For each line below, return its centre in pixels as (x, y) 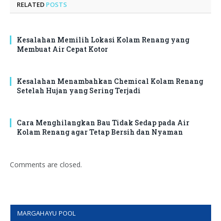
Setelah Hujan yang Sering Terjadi (79, 90)
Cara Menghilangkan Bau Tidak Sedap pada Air (103, 122)
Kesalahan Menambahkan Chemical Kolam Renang (110, 81)
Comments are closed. (46, 164)
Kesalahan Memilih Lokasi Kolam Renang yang (103, 39)
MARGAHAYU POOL (47, 213)
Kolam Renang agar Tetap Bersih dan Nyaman (100, 132)
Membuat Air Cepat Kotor (62, 49)
